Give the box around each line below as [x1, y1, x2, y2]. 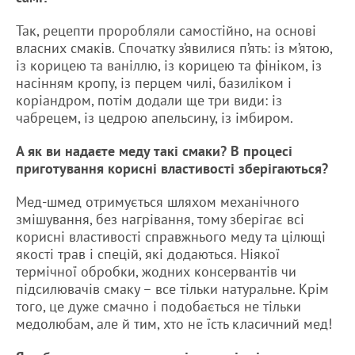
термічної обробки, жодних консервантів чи [16, 262, 296, 281]
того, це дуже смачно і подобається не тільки [16, 297, 301, 316]
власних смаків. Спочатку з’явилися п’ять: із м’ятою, [16, 39, 332, 58]
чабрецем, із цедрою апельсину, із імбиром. [16, 109, 293, 128]
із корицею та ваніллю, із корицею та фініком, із [16, 56, 322, 75]
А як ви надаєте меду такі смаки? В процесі [16, 142, 292, 161]
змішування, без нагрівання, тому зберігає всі [16, 210, 304, 229]
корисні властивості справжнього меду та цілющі [16, 227, 326, 246]
